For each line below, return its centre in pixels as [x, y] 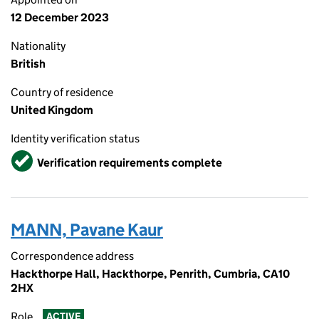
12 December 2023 [60, 17]
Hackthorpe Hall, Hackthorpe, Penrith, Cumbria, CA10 [150, 274]
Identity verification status [75, 138]
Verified [33, 156]
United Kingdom [52, 110]
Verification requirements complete [130, 162]
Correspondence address [72, 256]
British [28, 64]
